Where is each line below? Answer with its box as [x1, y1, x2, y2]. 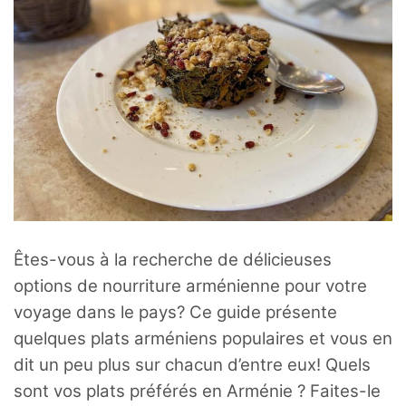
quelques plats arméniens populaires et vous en [14, 328, 392, 350]
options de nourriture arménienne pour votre [14, 275, 367, 297]
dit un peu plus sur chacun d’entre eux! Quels [14, 354, 371, 376]
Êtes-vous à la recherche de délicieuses [14, 249, 332, 271]
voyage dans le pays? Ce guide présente [14, 302, 337, 324]
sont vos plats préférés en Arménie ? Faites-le [14, 381, 381, 402]
